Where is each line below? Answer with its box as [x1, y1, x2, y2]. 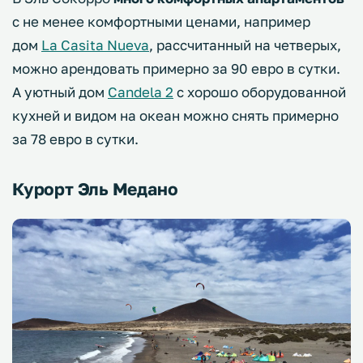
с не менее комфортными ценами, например [12, 12, 310, 30]
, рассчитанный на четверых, [149, 36, 341, 53]
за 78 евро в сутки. [12, 130, 142, 147]
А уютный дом [12, 83, 108, 100]
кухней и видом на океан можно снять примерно [12, 106, 339, 124]
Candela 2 [108, 83, 173, 100]
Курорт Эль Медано [12, 177, 178, 199]
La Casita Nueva [41, 36, 149, 53]
